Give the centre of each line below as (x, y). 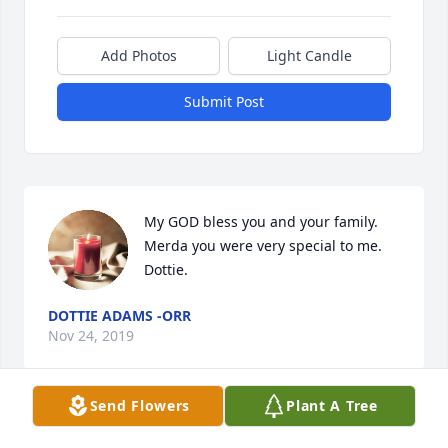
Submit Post (224, 102)
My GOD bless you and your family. (261, 222)
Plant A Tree (332, 405)
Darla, (68, 436)
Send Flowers (140, 405)
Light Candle (309, 56)
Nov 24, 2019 (91, 336)
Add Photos (138, 56)
